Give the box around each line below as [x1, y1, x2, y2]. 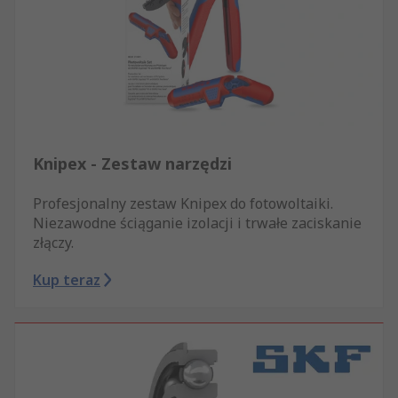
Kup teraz [33, 270, 100, 291]
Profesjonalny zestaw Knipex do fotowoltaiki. [33, 194, 333, 214]
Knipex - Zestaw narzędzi [33, 153, 232, 175]
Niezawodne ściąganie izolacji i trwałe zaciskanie [33, 213, 362, 234]
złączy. [33, 233, 74, 253]
